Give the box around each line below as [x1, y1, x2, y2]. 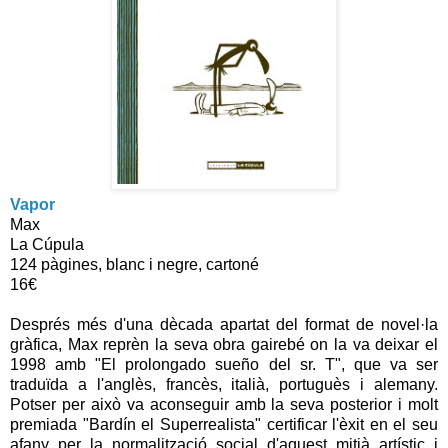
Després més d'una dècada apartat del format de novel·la [10, 315, 438, 333]
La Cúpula [10, 235, 84, 253]
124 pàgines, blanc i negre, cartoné [10, 255, 259, 273]
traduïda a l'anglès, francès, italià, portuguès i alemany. [10, 375, 438, 393]
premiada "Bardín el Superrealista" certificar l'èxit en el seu [10, 415, 438, 433]
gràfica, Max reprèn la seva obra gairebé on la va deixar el [10, 335, 438, 353]
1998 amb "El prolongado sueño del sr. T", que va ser [10, 355, 438, 373]
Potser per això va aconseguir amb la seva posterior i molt [10, 395, 438, 413]
